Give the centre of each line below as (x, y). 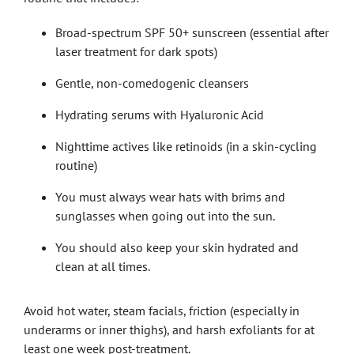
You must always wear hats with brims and (170, 196)
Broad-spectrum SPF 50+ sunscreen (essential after (192, 32)
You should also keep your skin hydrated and (177, 247)
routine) (76, 165)
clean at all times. (103, 266)
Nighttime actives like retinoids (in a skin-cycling (186, 146)
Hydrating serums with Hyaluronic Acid (160, 114)
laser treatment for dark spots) (136, 51)
